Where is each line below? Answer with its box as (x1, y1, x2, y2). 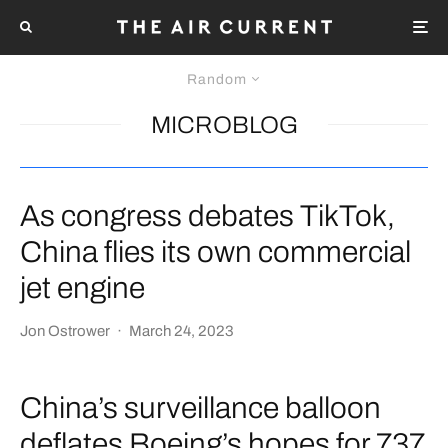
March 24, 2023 (129, 322, 234, 339)
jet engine (20, 271, 145, 304)
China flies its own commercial (20, 235, 411, 268)
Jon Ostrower (20, 322, 110, 339)
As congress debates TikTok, (20, 199, 395, 232)
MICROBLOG (150, 111, 298, 138)
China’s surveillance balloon (20, 391, 381, 424)
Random (186, 71, 247, 87)
